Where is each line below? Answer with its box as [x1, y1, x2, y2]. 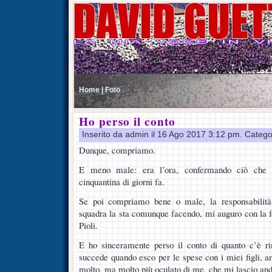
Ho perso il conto [79, 113, 175, 130]
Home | [79, 86, 103, 93]
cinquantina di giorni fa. [79, 175, 165, 188]
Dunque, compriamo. [79, 144, 155, 156]
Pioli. [79, 219, 98, 231]
